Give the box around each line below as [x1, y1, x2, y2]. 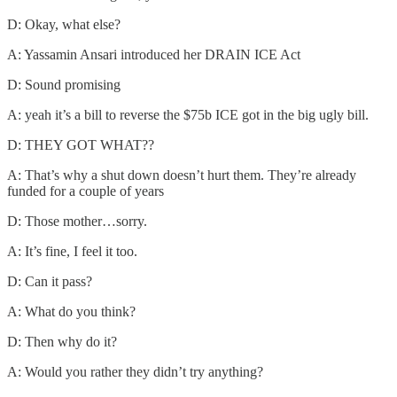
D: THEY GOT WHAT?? [7, 136, 154, 152]
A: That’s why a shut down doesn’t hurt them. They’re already [7, 167, 356, 183]
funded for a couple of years [7, 183, 164, 198]
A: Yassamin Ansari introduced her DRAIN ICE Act [7, 46, 300, 62]
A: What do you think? [7, 303, 136, 319]
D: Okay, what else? [7, 16, 121, 32]
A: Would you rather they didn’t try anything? [7, 363, 263, 379]
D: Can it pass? [7, 273, 92, 289]
